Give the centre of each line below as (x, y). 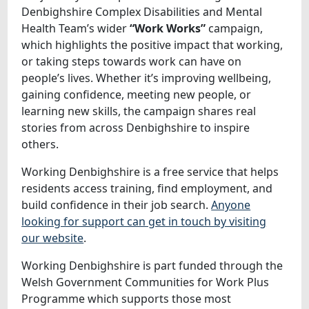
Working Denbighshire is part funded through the (152, 265)
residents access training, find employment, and (147, 188)
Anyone (231, 205)
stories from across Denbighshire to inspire (136, 127)
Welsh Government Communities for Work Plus (146, 282)
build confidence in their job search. (117, 205)
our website (53, 238)
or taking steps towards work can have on (132, 61)
